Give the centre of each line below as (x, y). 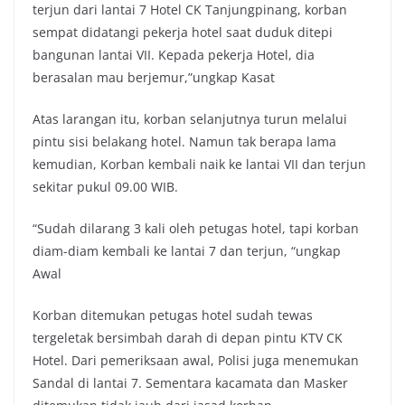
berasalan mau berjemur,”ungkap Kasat (154, 77)
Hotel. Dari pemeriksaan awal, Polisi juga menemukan (196, 360)
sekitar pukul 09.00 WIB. (105, 186)
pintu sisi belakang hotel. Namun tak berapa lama (184, 141)
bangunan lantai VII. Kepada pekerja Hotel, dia (174, 54)
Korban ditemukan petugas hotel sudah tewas (173, 315)
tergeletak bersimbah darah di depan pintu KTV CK (188, 337)
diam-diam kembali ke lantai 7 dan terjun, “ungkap (187, 250)
